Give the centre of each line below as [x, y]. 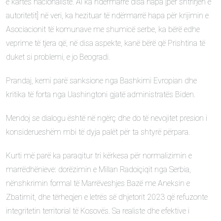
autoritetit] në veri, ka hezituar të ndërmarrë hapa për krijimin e [107, 16]
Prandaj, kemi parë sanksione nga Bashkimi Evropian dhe [101, 81]
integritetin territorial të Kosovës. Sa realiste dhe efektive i [98, 211]
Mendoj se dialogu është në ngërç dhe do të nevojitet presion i [107, 118]
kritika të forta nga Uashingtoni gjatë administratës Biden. [101, 94]
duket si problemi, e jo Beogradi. [58, 57]
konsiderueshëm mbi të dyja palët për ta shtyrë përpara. [98, 132]
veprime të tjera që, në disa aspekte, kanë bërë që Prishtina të [106, 43]
